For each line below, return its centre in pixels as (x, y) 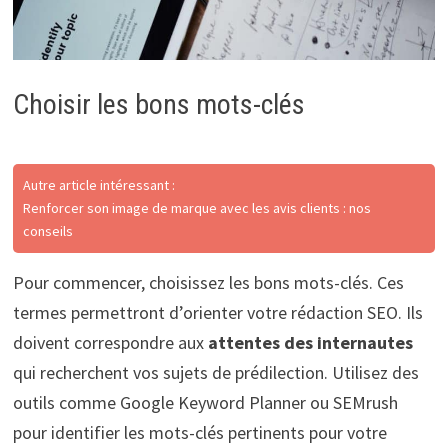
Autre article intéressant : (98, 185)
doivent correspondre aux (110, 343)
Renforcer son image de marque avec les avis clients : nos (196, 208)
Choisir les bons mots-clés (158, 105)
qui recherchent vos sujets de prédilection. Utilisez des (215, 373)
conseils (47, 231)
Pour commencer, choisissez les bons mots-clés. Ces (208, 283)
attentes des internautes (310, 343)
